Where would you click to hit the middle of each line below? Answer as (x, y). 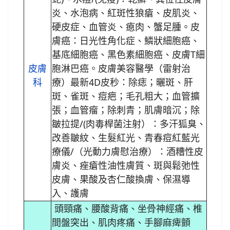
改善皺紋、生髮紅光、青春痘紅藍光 (126, 137)
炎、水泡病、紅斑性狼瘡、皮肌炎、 (126, 13)
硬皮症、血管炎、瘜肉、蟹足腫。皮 (126, 26)
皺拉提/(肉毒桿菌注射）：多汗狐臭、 (129, 123)
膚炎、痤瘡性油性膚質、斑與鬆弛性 (126, 165)
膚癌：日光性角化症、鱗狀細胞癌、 (126, 40)
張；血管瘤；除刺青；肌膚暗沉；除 (126, 110)
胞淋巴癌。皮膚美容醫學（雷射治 (121, 68)
